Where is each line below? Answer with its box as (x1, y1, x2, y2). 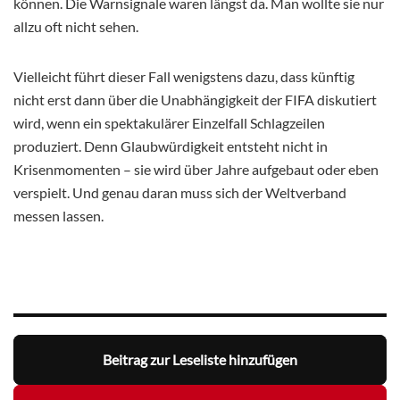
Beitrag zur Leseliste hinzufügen (103, 351, 297, 369)
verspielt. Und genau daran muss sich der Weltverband (13, 183, 346, 201)
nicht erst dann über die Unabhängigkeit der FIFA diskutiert (13, 90, 377, 108)
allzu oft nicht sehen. (13, 17, 138, 35)
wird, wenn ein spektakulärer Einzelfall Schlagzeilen (13, 113, 325, 131)
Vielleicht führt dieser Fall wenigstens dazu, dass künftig (13, 67, 354, 85)
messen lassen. (13, 206, 104, 224)
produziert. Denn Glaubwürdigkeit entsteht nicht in (13, 137, 328, 154)
